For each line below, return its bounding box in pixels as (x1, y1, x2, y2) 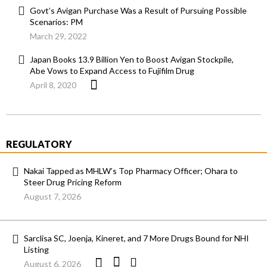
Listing (24, 244, 49, 255)
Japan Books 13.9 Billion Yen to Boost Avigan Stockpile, (30, 54, 234, 65)
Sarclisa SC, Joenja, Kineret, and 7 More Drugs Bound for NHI (24, 233, 249, 244)
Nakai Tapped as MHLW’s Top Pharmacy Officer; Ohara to (24, 166, 238, 176)
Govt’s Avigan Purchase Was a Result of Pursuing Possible (30, 5, 247, 16)
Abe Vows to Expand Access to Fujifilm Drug (30, 66, 194, 76)
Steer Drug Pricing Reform (24, 177, 122, 188)
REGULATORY (6, 138, 72, 150)
